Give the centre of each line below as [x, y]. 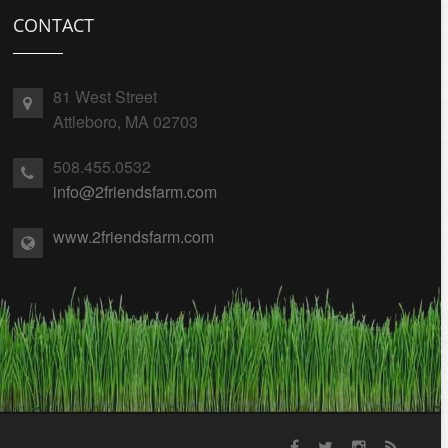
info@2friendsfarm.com [134, 191]
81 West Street [104, 96]
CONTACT [53, 25]
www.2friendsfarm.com [133, 236]
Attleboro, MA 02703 [125, 121]
